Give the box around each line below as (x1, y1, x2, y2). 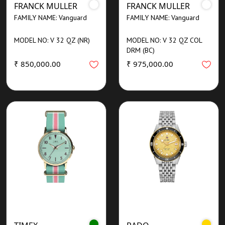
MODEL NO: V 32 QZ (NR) (14, 35, 90, 45)
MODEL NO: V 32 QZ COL (127, 35, 202, 45)
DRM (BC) (127, 45, 155, 55)
